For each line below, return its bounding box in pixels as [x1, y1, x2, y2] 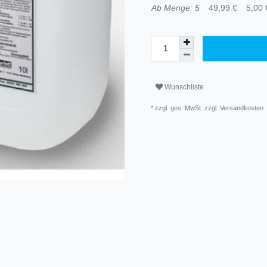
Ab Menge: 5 [151, 2, 200, 13]
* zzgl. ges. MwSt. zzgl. [151, 104, 220, 111]
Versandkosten [220, 104, 263, 111]
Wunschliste [164, 83, 204, 92]
